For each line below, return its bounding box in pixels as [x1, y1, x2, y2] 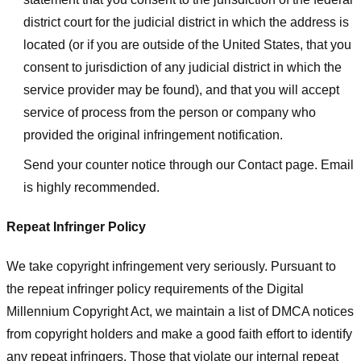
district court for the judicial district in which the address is [23, 15, 349, 29]
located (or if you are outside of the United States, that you [23, 37, 351, 52]
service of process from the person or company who [23, 105, 316, 119]
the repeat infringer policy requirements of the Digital [6, 281, 304, 296]
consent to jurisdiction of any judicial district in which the [23, 60, 342, 74]
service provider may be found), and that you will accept [23, 82, 339, 97]
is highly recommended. [23, 180, 160, 195]
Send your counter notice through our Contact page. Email [23, 158, 354, 172]
